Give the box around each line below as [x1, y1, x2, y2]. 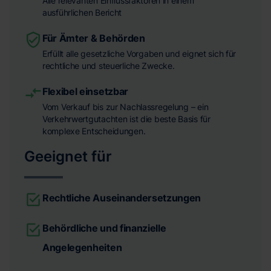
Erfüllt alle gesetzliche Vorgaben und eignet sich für [42, 48, 237, 59]
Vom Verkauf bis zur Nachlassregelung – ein [42, 101, 209, 112]
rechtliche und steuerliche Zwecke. [42, 60, 175, 71]
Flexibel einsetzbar [42, 85, 128, 97]
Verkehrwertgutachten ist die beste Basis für [42, 113, 211, 124]
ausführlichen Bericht [42, 7, 122, 18]
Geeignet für [24, 147, 112, 165]
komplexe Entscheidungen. [42, 125, 146, 136]
